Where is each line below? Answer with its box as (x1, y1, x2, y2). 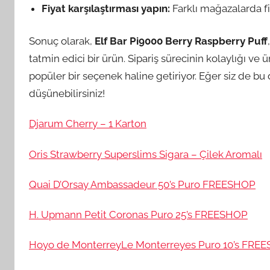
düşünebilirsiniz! (29, 87, 105, 99)
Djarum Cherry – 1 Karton (29, 118, 146, 130)
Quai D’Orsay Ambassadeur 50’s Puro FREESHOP (29, 178, 256, 190)
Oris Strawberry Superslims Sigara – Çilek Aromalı (29, 148, 262, 160)
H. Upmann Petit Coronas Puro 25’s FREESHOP (29, 209, 248, 221)
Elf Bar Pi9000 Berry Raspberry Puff (95, 35, 268, 47)
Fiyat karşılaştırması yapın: (42, 2, 171, 14)
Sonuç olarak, (29, 35, 95, 47)
